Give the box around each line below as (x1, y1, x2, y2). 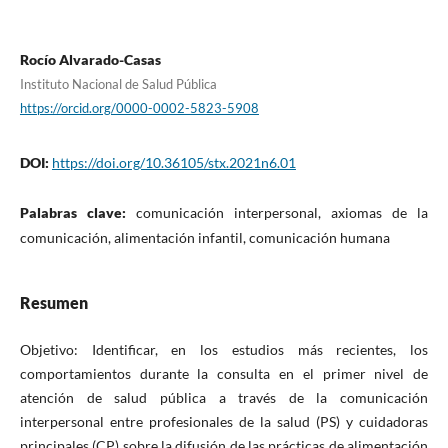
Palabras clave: (19, 203, 136, 221)
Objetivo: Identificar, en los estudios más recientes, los (19, 340, 429, 358)
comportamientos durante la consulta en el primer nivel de (19, 364, 429, 382)
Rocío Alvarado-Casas (19, 50, 161, 68)
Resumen (19, 292, 88, 312)
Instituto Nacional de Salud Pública (19, 75, 217, 92)
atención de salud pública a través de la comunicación (19, 388, 429, 406)
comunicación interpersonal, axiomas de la (136, 203, 429, 221)
